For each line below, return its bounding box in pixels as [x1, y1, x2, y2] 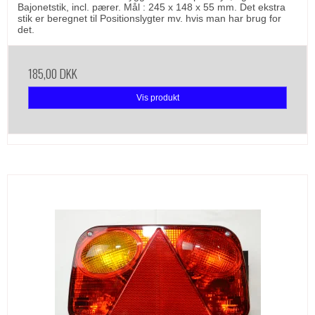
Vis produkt [136, 92, 179, 103]
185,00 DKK [28, 63, 77, 82]
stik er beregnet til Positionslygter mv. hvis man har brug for [18, 12, 281, 24]
